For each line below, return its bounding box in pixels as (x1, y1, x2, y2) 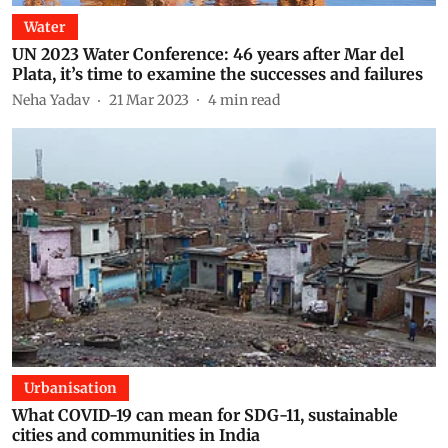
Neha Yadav (12, 90, 90, 109)
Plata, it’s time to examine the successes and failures (12, 64, 423, 84)
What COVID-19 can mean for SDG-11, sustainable (12, 404, 398, 425)
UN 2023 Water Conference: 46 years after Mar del (12, 44, 404, 64)
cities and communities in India (12, 424, 260, 445)
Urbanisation (24, 378, 117, 397)
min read (220, 90, 280, 109)
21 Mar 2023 (109, 90, 189, 109)
